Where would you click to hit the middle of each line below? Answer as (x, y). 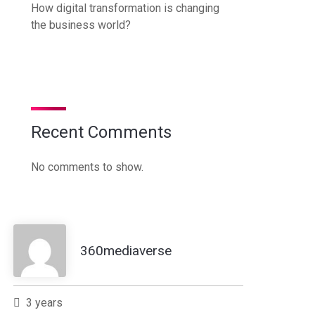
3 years (44, 302)
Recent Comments (101, 132)
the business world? (81, 25)
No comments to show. (87, 167)
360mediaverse (126, 250)
